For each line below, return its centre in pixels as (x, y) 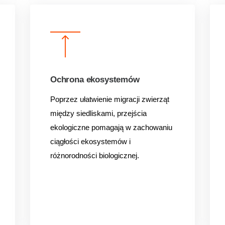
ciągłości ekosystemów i (90, 141)
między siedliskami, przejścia (98, 113)
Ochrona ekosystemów (95, 80)
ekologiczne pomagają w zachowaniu (111, 127)
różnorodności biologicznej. (94, 155)
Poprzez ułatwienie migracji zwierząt (109, 99)
